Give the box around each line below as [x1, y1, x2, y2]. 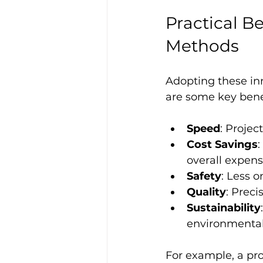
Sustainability [187, 201, 261, 214]
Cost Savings [187, 137, 258, 151]
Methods [166, 35, 239, 56]
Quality [187, 185, 226, 198]
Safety [187, 169, 221, 183]
